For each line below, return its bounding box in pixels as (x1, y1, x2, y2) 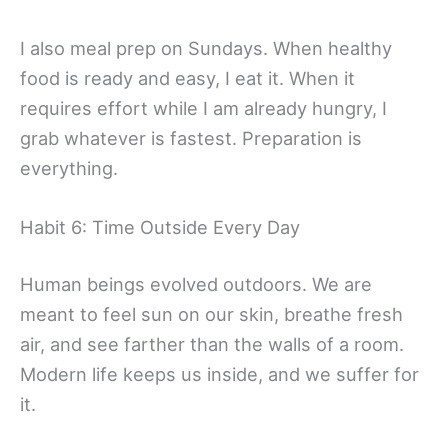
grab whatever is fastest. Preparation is (20, 126, 362, 149)
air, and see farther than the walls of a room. (20, 333, 404, 356)
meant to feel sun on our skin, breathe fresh (20, 303, 403, 326)
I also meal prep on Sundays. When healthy (20, 36, 392, 59)
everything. (20, 156, 118, 179)
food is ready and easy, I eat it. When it (20, 66, 355, 89)
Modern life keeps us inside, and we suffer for (20, 363, 419, 386)
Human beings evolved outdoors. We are (20, 273, 372, 296)
